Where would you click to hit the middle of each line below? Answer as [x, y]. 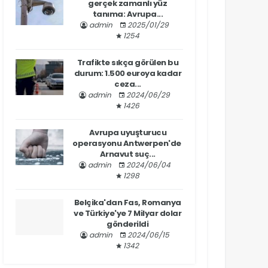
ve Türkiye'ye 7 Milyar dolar [128, 213]
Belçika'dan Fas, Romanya [127, 202]
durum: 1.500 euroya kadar [128, 73]
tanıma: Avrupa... [128, 14]
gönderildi [128, 224]
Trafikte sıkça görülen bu [128, 63]
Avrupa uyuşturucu [128, 133]
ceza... [128, 84]
